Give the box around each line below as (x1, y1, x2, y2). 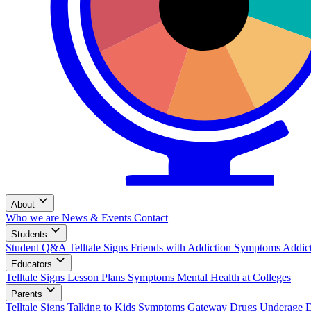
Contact (134, 211, 168, 224)
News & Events (62, 211, 134, 224)
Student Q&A (6, 241, 69, 253)
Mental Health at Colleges (177, 271, 291, 283)
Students (11, 228, 50, 239)
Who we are (6, 211, 62, 224)
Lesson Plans (67, 271, 128, 283)
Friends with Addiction (131, 241, 234, 253)
